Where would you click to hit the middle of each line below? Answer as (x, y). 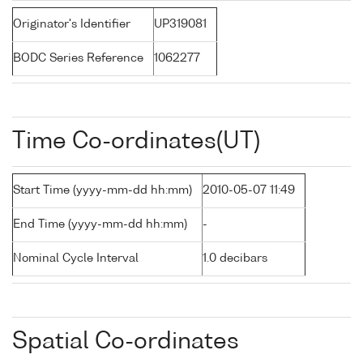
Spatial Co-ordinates (126, 342)
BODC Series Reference (78, 59)
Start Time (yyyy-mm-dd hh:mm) (102, 191)
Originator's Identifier (72, 25)
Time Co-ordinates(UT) (136, 142)
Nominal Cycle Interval (76, 259)
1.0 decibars (235, 259)
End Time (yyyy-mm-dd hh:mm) (100, 225)
